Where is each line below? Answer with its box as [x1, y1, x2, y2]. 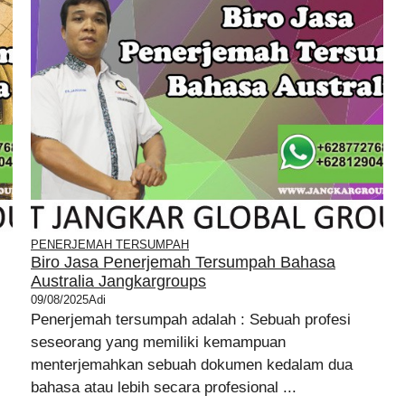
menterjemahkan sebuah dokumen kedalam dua [31, 356, 353, 373]
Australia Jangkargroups [31, 272, 206, 290]
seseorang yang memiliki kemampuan [31, 334, 286, 351]
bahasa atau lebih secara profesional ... [31, 379, 297, 396]
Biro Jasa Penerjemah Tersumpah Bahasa [31, 253, 335, 271]
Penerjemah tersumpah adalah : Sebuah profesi [31, 311, 351, 328]
